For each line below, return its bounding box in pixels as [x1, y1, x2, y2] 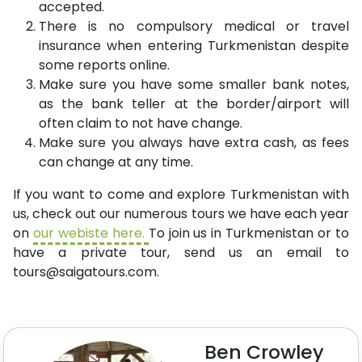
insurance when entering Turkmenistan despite [39, 36, 349, 55]
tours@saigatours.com [13, 263, 157, 281]
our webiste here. [32, 224, 149, 242]
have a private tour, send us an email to [13, 243, 349, 262]
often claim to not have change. [39, 114, 242, 133]
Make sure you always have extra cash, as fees [39, 133, 349, 152]
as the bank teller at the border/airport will [39, 95, 349, 113]
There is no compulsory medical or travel [39, 17, 349, 36]
